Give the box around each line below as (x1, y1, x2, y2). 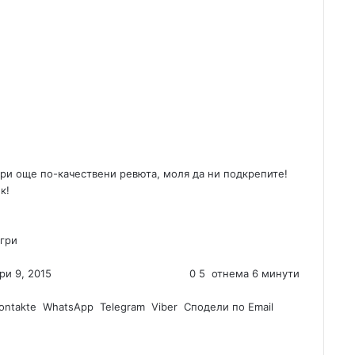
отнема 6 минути (208, 267, 300, 280)
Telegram (100, 300, 145, 313)
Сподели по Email (184, 300, 273, 313)
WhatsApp (43, 300, 94, 313)
